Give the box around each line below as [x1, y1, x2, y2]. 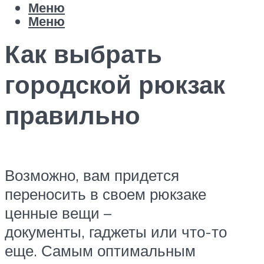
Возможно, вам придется [5, 166, 179, 185]
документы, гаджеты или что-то [5, 222, 227, 242]
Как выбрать [5, 38, 162, 70]
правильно [5, 100, 140, 131]
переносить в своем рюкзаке [5, 184, 206, 204]
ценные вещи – [5, 203, 111, 223]
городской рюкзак [5, 69, 225, 100]
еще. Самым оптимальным [5, 241, 196, 260]
